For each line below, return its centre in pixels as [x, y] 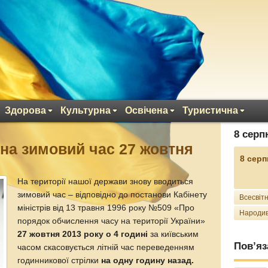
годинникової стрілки [60, 261]
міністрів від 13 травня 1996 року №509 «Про [106, 208]
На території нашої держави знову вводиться [106, 182]
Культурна [86, 110]
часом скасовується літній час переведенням [106, 247]
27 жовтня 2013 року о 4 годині [83, 234]
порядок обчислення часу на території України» [112, 221]
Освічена [147, 110]
